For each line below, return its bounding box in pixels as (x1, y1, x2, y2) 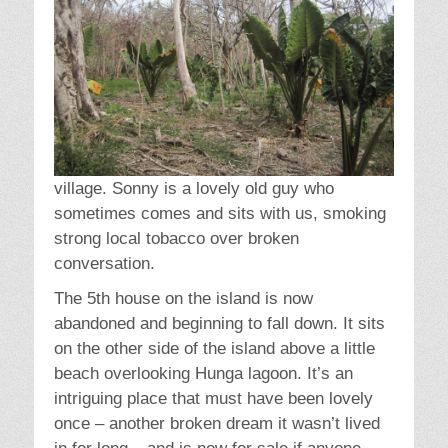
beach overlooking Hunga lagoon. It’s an (54, 364, 353, 384)
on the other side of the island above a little (54, 339, 375, 359)
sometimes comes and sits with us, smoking (54, 204, 386, 224)
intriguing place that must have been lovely (54, 389, 373, 409)
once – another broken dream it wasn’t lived (54, 414, 380, 434)
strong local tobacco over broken (54, 229, 299, 249)
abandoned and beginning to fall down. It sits (54, 314, 385, 334)
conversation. (54, 254, 155, 274)
